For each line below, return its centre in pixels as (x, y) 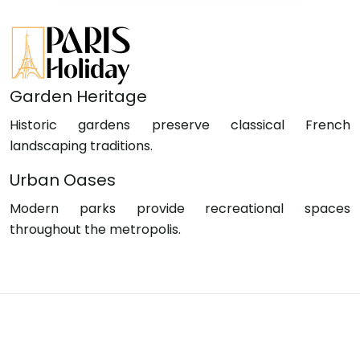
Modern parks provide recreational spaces (180, 209)
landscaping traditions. (81, 146)
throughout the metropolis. (95, 229)
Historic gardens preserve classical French (180, 125)
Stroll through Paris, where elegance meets (180, 328)
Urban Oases (63, 180)
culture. (180, 349)
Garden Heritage (78, 96)
